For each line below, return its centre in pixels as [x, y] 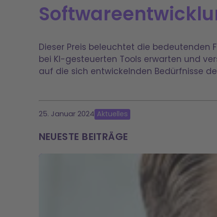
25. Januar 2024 [66, 114]
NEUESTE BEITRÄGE [83, 136]
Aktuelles [112, 114]
